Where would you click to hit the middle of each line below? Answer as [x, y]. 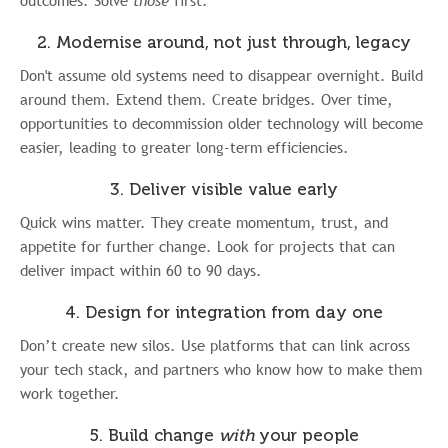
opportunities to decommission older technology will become [221, 123]
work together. [70, 393]
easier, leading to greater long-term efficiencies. [184, 147]
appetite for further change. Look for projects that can [207, 246]
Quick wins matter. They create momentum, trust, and [204, 222]
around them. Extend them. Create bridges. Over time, [206, 99]
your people [306, 435]
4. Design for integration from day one [224, 312]
